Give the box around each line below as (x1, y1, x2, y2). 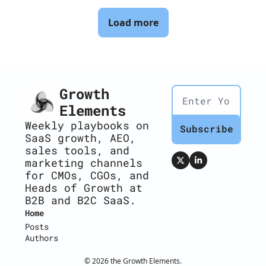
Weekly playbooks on (25, 118, 149, 133)
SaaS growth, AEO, (25, 131, 136, 145)
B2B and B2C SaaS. (25, 193, 136, 208)
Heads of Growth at (25, 180, 142, 195)
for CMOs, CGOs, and (25, 168, 149, 183)
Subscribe (179, 122, 233, 135)
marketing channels (25, 156, 142, 170)
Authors (25, 232, 58, 244)
